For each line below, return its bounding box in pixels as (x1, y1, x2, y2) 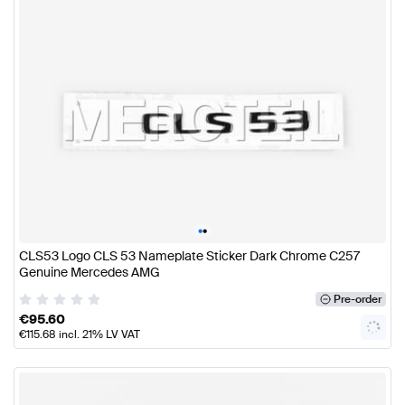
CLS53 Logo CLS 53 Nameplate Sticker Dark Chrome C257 (19, 247, 360, 264)
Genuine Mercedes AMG (19, 263, 160, 280)
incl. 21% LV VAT (56, 327, 140, 343)
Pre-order (333, 291, 381, 306)
